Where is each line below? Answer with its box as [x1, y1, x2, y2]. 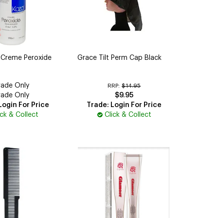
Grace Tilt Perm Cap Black [77, 54, 162, 61]
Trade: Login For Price [87, 101, 162, 109]
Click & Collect [104, 111, 151, 118]
